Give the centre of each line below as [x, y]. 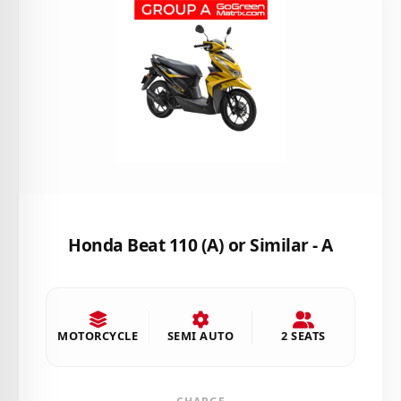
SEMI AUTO [200, 335]
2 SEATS [303, 335]
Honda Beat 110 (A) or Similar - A [200, 245]
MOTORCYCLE [98, 335]
